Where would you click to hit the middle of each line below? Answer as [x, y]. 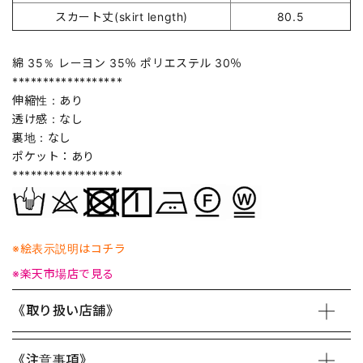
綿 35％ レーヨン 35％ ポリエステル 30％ [127, 63]
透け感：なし [48, 119]
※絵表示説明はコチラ [69, 249]
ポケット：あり [53, 156]
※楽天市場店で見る [64, 274]
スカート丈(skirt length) [122, 17]
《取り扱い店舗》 [66, 311]
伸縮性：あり [48, 100]
